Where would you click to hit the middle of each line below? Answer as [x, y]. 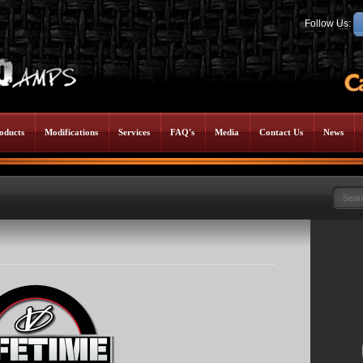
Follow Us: [329, 24]
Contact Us [281, 132]
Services [134, 132]
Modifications [71, 132]
